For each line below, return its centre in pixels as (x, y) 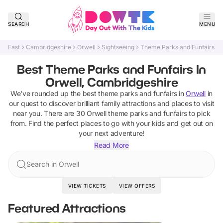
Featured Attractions (67, 208)
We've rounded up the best (54, 93)
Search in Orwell (53, 164)
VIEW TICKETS (87, 186)
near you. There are (44, 113)
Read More (111, 145)
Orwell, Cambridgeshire (111, 82)
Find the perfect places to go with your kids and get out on (121, 123)
